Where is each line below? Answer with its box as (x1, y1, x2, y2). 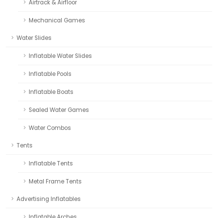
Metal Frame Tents (29, 177, 82, 185)
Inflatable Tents (29, 159, 73, 167)
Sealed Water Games (29, 106, 89, 114)
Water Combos (29, 124, 71, 132)
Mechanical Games (29, 16, 85, 24)
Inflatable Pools (29, 70, 72, 78)
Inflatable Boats (29, 88, 73, 96)
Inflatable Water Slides (29, 52, 92, 60)
